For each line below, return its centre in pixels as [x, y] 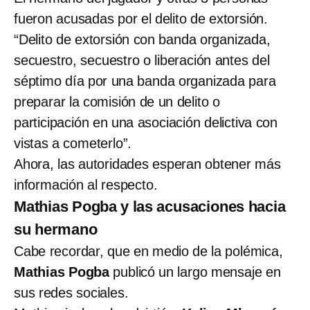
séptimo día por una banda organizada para [145, 81]
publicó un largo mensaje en [195, 272]
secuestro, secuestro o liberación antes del [142, 60]
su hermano [56, 229]
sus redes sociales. [71, 292]
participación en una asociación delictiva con [146, 122]
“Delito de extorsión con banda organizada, [142, 39]
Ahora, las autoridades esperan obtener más [147, 164]
